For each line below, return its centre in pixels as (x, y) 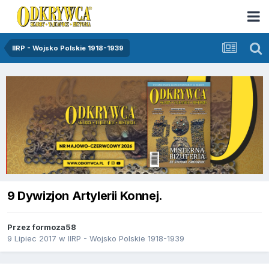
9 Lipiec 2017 (32, 238)
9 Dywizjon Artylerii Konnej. (85, 195)
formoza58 (54, 227)
